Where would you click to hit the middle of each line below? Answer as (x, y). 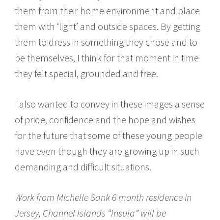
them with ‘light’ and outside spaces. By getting (108, 26)
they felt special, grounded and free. (86, 73)
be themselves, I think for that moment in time (107, 57)
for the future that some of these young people (109, 135)
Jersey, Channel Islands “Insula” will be (90, 213)
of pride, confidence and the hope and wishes (105, 119)
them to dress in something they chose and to (106, 42)
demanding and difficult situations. (83, 166)
